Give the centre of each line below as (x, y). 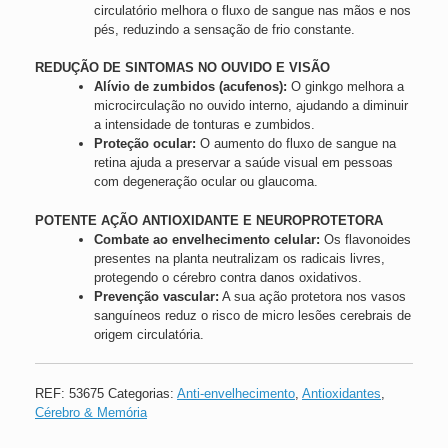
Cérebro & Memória (91, 412)
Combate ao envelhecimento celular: (206, 239)
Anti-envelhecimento (236, 393)
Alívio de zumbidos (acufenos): (190, 86)
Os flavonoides (365, 239)
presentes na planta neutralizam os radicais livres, (239, 258)
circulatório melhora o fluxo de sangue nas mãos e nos (252, 10)
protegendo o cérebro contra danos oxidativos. (227, 277)
